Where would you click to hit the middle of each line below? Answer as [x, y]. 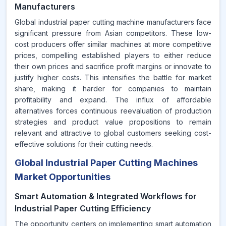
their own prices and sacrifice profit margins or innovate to [113, 66]
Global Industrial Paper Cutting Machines [106, 163]
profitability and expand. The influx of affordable [113, 100]
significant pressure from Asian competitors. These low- [113, 33]
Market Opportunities [63, 177]
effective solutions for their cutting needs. [84, 144]
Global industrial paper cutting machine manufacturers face [113, 22]
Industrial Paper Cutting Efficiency [83, 208]
